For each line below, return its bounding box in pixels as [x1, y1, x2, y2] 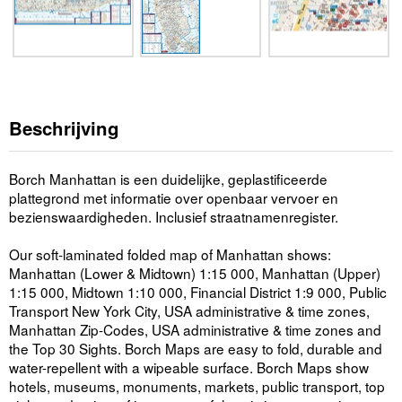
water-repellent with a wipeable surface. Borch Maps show [9, 356, 369, 377]
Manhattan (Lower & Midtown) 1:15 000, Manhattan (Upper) [9, 262, 380, 283]
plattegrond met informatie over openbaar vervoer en [9, 187, 338, 207]
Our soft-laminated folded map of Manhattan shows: [9, 243, 331, 264]
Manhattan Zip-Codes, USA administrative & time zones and [9, 319, 381, 339]
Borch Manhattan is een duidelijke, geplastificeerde [9, 168, 328, 188]
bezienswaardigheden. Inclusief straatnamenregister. [9, 205, 338, 226]
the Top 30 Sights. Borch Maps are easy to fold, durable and [9, 337, 382, 358]
